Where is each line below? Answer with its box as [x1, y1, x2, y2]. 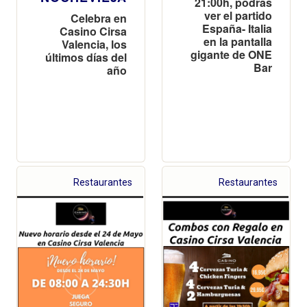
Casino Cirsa [60, 23, 127, 39]
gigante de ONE [191, 46, 272, 62]
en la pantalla [204, 33, 272, 49]
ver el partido [204, 7, 272, 23]
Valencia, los [62, 36, 127, 52]
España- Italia [202, 20, 272, 36]
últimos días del [45, 49, 127, 65]
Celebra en [71, 10, 127, 26]
